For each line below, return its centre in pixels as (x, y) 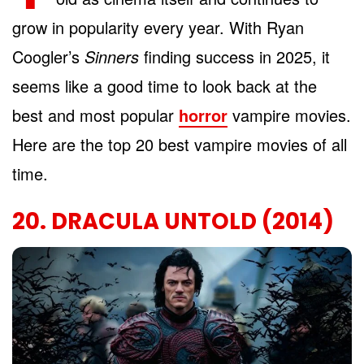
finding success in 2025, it (234, 56)
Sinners (112, 56)
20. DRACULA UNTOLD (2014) (173, 221)
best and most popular (95, 115)
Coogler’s (48, 56)
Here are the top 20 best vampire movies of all (180, 144)
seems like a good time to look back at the (165, 85)
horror (203, 115)
